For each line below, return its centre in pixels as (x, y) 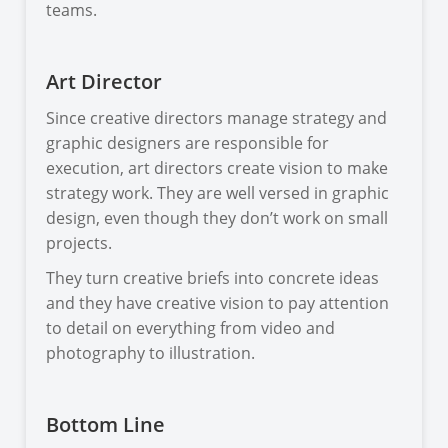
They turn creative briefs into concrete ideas (213, 277)
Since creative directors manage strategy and (217, 117)
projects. (79, 242)
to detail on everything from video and (191, 327)
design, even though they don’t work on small (217, 217)
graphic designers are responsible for (188, 142)
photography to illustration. (151, 352)
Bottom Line (106, 424)
